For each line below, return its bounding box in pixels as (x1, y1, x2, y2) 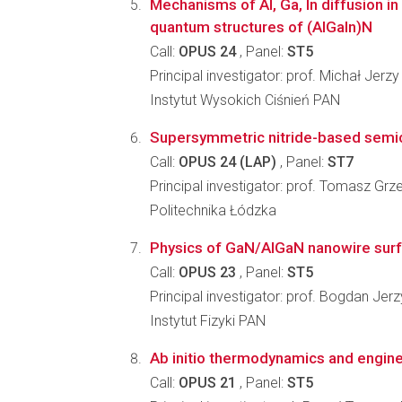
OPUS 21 (179, 374, 236, 391)
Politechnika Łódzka (150, 202, 276, 219)
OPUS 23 (179, 264, 236, 281)
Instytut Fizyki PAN (150, 312, 266, 329)
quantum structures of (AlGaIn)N (150, 18, 372, 36)
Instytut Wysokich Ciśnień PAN (150, 92, 340, 109)
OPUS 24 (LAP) (179, 153, 276, 170)
